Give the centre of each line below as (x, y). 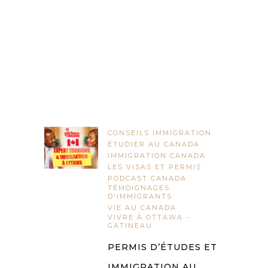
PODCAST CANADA (147, 179)
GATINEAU (130, 226)
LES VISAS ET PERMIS (155, 167)
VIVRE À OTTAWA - (149, 217)
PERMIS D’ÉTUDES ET (162, 247)
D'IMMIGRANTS (140, 197)
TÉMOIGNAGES (139, 188)
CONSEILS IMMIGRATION (160, 133)
